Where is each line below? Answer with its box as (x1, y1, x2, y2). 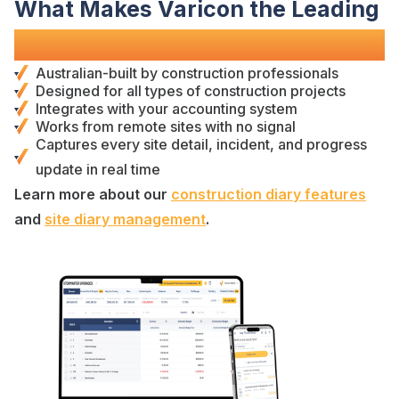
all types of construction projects (126, 81, 346, 100)
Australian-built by (36, 63, 161, 82)
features (301, 184, 366, 203)
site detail (143, 134, 208, 153)
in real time (83, 159, 160, 178)
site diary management (45, 209, 206, 228)
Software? (224, 30, 341, 58)
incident (216, 134, 270, 153)
